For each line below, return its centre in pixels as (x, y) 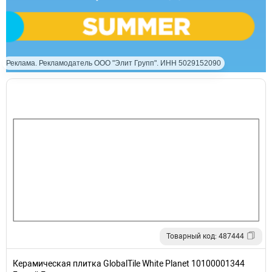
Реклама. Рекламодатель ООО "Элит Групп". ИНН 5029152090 (114, 63)
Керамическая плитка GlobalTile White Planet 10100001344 (129, 263)
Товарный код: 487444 (205, 236)
